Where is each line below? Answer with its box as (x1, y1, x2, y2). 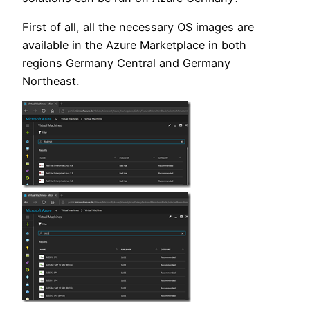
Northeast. (22, 74, 79, 89)
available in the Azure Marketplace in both (22, 38, 246, 53)
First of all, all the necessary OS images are (22, 20, 254, 35)
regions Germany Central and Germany (22, 56, 230, 71)
